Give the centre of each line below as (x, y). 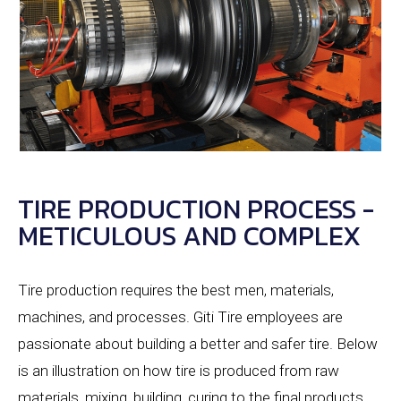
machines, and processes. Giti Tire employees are (180, 317)
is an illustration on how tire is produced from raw (179, 371)
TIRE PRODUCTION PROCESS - (196, 209)
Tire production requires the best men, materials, (176, 290)
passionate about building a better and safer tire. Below (198, 344)
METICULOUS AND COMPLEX (189, 236)
